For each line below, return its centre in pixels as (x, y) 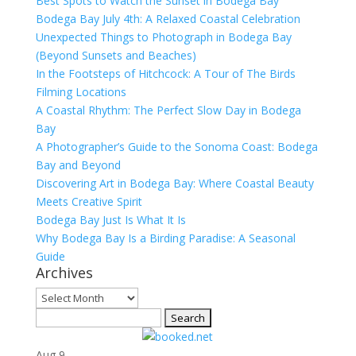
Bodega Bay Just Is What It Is (110, 220)
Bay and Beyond (78, 165)
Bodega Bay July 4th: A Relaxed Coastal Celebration (168, 19)
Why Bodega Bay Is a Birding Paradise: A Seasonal (165, 238)
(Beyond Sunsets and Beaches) (116, 55)
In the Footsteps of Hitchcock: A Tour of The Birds (165, 74)
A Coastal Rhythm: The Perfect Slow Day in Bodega (168, 110)
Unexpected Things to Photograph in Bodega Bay (163, 37)
